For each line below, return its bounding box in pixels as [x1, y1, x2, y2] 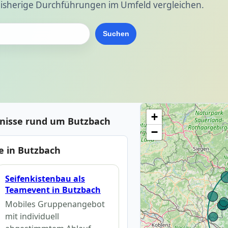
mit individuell [5, 211, 59, 222]
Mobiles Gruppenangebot [5, 198, 105, 210]
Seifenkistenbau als [5, 173, 85, 184]
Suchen [102, 30, 129, 38]
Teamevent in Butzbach [5, 184, 101, 195]
